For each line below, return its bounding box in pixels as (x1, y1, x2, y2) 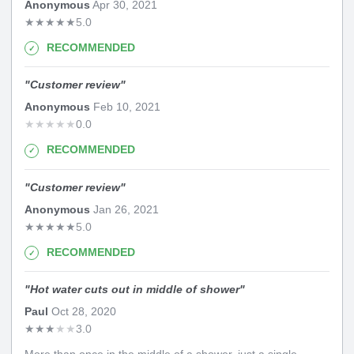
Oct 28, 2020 (48, 305, 116, 318)
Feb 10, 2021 (90, 100, 160, 114)
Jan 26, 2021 (90, 202, 159, 216)
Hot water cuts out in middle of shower (30, 283, 239, 296)
